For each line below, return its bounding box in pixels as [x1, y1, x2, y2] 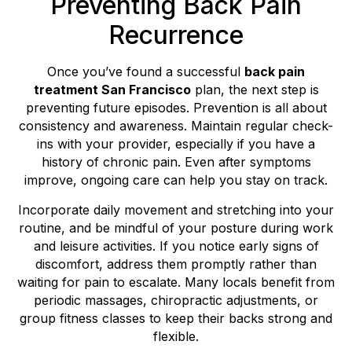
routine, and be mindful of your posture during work [19, 219, 333, 236]
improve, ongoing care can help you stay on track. [24, 172, 328, 189]
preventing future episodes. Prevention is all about [25, 100, 327, 116]
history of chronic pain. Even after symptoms [41, 154, 311, 170]
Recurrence [108, 20, 244, 51]
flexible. [153, 328, 199, 344]
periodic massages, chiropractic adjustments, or [34, 291, 318, 308]
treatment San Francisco [33, 82, 191, 98]
